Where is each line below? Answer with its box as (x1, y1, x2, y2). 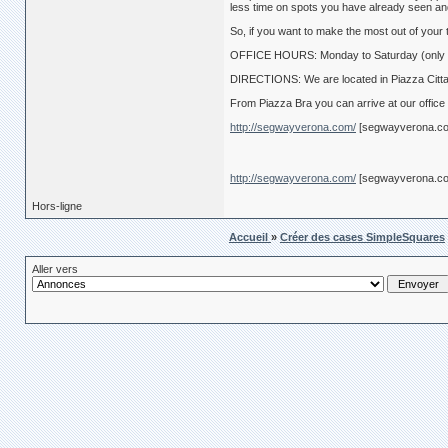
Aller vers (32, 263, 78, 276)
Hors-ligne (32, 200, 82, 213)
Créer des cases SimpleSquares (280, 231, 445, 244)
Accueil (229, 231, 271, 244)
